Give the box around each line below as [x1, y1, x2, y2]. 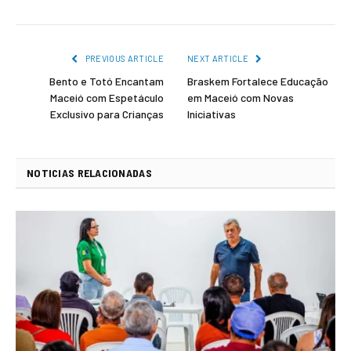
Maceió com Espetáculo [50, 90, 164, 104]
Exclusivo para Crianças [50, 107, 164, 121]
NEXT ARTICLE [187, 52, 251, 63]
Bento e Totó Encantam [49, 74, 164, 88]
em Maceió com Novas [187, 90, 294, 104]
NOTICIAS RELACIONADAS [27, 165, 152, 179]
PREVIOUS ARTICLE [83, 52, 164, 63]
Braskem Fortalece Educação [187, 74, 328, 88]
